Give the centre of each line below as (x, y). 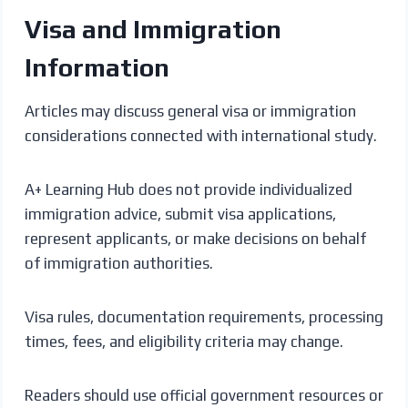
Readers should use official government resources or (204, 395)
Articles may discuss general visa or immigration (190, 111)
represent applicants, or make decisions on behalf (195, 238)
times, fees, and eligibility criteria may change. (184, 341)
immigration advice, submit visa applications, (180, 214)
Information (97, 67)
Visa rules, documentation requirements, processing (204, 316)
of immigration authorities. (118, 263)
